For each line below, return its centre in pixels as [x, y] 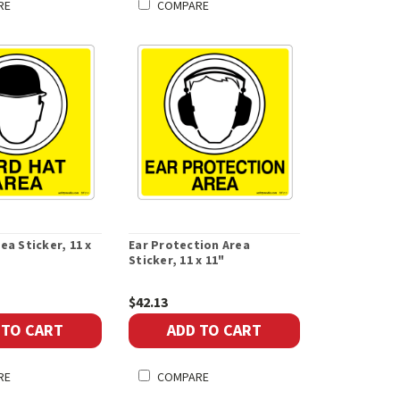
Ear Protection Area [189, 246]
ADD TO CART [215, 330]
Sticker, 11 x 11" [177, 261]
